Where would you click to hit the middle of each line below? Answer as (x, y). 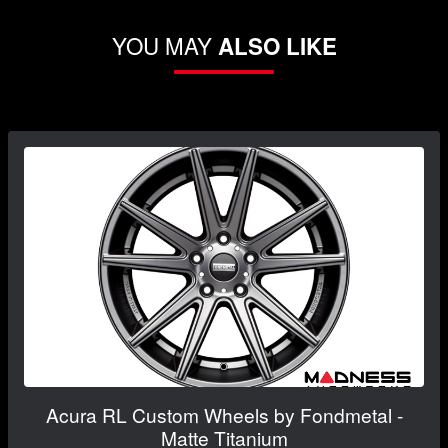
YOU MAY (164, 44)
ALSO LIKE (277, 45)
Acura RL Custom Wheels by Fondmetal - (224, 414)
